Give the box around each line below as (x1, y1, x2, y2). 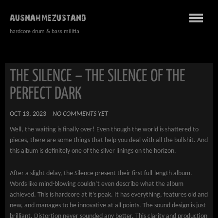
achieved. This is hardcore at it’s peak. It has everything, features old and (10, 191, 208, 199)
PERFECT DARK (10, 86, 82, 102)
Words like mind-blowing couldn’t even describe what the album (10, 181, 183, 188)
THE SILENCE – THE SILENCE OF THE (10, 69, 185, 85)
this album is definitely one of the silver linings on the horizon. (10, 147, 176, 155)
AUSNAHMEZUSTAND (10, 14, 86, 21)
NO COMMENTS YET (53, 110, 108, 118)
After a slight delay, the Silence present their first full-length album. (10, 170, 192, 177)
